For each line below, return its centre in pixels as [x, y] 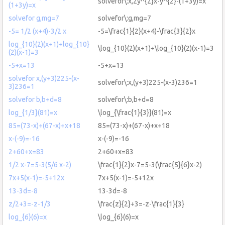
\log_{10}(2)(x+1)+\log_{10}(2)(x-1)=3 [156, 48]
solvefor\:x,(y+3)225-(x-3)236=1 [148, 82]
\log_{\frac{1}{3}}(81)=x [135, 112]
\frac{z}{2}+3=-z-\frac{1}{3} [141, 204]
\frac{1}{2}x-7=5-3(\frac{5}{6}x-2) [150, 164]
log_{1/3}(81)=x [33, 112]
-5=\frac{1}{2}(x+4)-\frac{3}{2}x [147, 31]
